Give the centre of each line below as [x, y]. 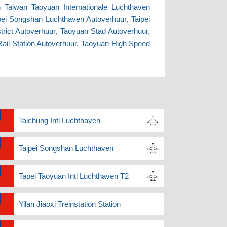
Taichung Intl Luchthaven [59, 121]
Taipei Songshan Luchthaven [66, 148]
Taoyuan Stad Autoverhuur [104, 31]
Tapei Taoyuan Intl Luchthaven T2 [73, 176]
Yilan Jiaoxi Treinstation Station [69, 204]
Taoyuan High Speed [116, 44]
